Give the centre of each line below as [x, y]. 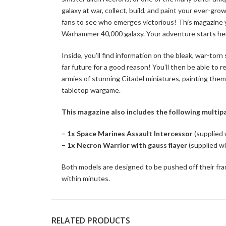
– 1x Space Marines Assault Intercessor [128, 134]
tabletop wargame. [91, 90]
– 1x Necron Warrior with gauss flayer [125, 145]
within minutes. [86, 179]
